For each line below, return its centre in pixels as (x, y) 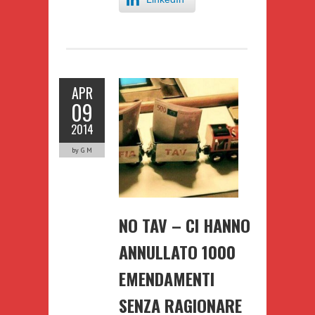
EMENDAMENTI (167, 278)
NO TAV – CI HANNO (185, 225)
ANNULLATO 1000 (177, 251)
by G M (82, 150)
